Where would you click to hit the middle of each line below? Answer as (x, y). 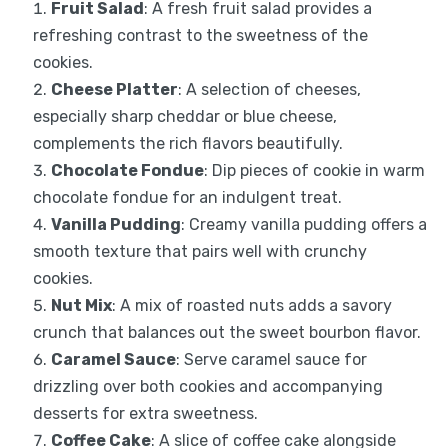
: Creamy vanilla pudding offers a (303, 225)
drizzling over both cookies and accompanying (207, 387)
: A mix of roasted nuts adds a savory (251, 306)
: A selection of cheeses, (269, 90)
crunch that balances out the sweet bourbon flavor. (226, 333)
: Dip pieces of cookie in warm (314, 171)
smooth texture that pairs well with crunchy (199, 252)
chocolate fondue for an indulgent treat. (187, 198)
